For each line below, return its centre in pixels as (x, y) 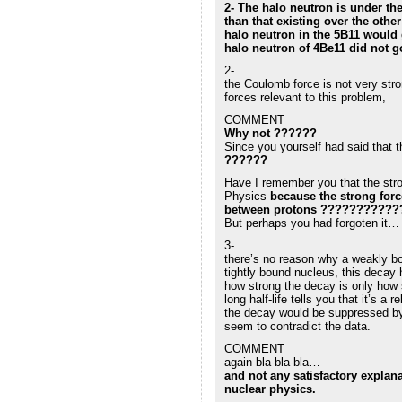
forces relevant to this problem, (305, 97)
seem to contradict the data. (297, 326)
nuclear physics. (270, 389)
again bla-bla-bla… (272, 362)
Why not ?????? (270, 133)
